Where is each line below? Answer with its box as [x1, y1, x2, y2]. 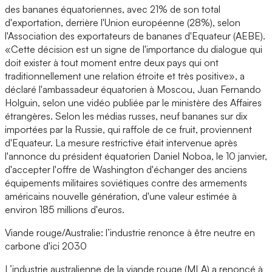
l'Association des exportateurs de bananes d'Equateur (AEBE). [5, 29, 265, 42]
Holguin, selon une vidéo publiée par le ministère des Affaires [5, 96, 262, 109]
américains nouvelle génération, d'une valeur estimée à [5, 189, 237, 202]
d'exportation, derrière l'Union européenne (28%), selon [5, 16, 240, 29]
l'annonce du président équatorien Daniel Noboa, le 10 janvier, [5, 149, 267, 162]
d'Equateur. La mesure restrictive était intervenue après [5, 136, 237, 149]
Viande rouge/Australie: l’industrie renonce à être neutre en [5, 226, 255, 239]
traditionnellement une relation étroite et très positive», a [5, 69, 245, 82]
